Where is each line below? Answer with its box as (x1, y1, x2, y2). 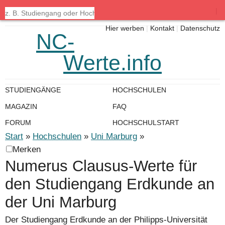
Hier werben (105, 25, 144, 33)
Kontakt (150, 25, 174, 33)
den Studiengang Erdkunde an (5, 175, 214, 192)
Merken (13, 145, 41, 154)
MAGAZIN (5, 102, 37, 110)
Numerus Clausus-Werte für (5, 157, 197, 174)
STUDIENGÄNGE (5, 86, 61, 94)
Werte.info (63, 51, 162, 75)
